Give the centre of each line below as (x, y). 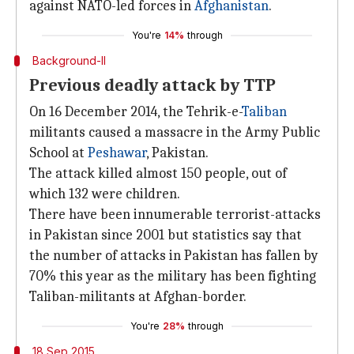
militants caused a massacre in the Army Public (175, 132)
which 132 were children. (105, 194)
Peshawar (117, 153)
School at (58, 153)
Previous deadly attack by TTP (153, 85)
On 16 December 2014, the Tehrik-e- (136, 112)
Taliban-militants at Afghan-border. (138, 297)
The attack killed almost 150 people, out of (158, 173)
